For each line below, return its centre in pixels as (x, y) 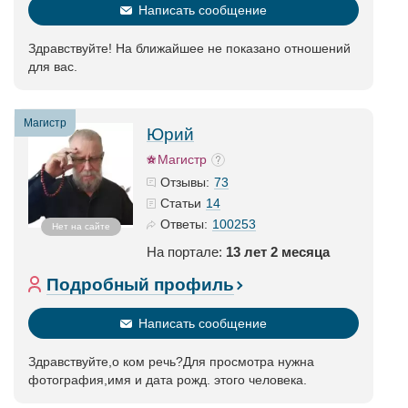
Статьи (181, 203)
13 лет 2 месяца (278, 252)
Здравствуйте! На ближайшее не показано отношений (189, 48)
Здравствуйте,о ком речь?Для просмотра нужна (171, 362)
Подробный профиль (140, 285)
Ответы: (184, 224)
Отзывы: (185, 182)
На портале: (186, 252)
